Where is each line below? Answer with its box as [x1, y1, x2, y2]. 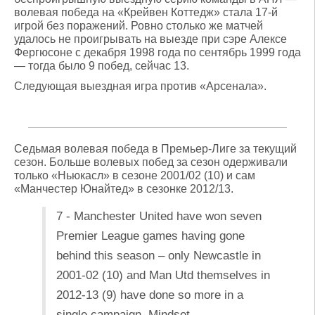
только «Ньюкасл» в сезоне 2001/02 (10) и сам [14, 169, 255, 181]
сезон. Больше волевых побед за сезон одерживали [14, 156, 288, 168]
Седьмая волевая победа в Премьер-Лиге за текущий [14, 143, 297, 155]
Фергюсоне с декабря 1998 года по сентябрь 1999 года [14, 46, 301, 58]
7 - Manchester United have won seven [56, 210, 262, 223]
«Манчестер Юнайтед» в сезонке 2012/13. [14, 183, 233, 195]
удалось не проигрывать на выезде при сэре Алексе [14, 33, 287, 45]
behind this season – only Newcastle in [56, 249, 261, 262]
